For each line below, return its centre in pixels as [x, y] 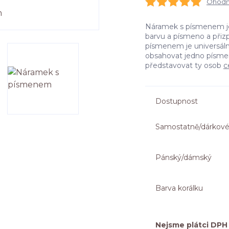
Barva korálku [179, 188]
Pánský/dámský [184, 157]
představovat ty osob [184, 65]
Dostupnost [177, 101]
